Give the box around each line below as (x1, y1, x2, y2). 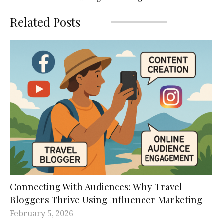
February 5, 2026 (10, 207, 73, 219)
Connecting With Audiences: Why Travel (10, 179, 182, 193)
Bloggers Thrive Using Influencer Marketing (10, 192, 202, 206)
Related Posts (10, 13, 80, 30)
